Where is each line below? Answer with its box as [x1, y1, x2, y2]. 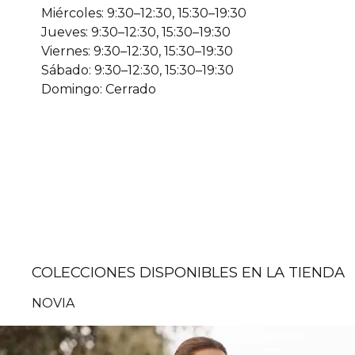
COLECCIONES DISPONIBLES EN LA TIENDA [32, 262, 345, 281]
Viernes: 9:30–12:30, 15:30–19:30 [41, 43, 233, 59]
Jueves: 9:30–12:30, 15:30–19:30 [41, 24, 231, 40]
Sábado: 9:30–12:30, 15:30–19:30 [41, 62, 234, 78]
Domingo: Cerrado [41, 81, 156, 97]
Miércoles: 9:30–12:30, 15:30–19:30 [41, 5, 246, 21]
